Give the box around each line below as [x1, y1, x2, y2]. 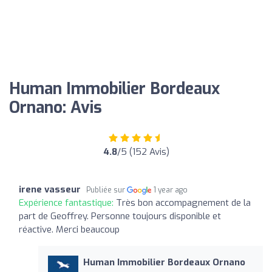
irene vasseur [19, 183, 81, 195]
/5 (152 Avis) [117, 145, 169, 158]
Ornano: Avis [9, 97, 102, 118]
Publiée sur [86, 185, 127, 195]
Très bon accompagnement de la [116, 196, 251, 209]
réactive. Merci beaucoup [19, 223, 120, 236]
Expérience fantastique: [19, 196, 116, 209]
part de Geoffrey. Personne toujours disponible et [19, 209, 221, 222]
